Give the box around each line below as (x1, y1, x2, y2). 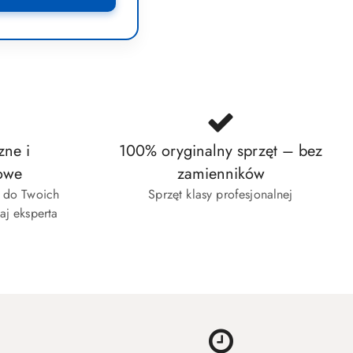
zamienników (176, 162, 265, 186)
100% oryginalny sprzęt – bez (119, 139, 322, 163)
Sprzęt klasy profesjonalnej (148, 185, 293, 204)
